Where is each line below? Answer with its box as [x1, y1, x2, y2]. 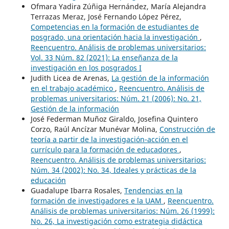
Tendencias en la [124, 185, 182, 195]
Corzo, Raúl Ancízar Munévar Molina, [30, 124, 159, 134]
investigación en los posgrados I [30, 62, 142, 73]
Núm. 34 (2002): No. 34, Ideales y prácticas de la [30, 165, 196, 175]
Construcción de [159, 124, 215, 134]
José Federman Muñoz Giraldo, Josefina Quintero [30, 113, 198, 124]
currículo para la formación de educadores [30, 144, 179, 154]
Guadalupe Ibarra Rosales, [30, 185, 124, 195]
